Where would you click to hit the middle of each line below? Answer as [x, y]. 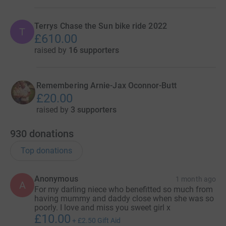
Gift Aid [109, 220]
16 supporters [94, 50]
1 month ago [196, 179]
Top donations [46, 151]
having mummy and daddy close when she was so [124, 199]
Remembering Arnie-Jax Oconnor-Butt [106, 86]
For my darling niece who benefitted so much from [124, 189]
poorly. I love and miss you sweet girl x [102, 208]
